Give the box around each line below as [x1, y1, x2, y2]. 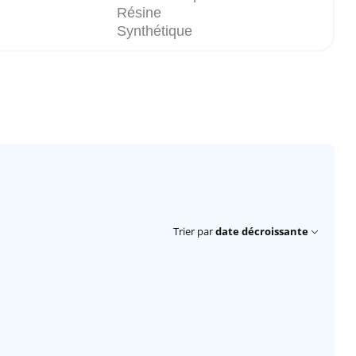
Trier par [173, 224, 213, 239]
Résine [117, 5, 161, 21]
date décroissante [215, 224, 308, 239]
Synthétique [117, 23, 192, 40]
